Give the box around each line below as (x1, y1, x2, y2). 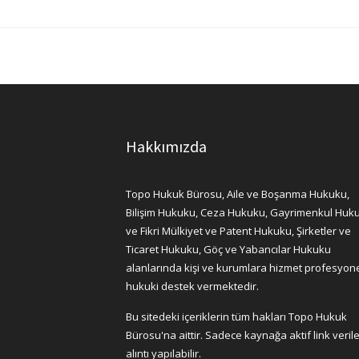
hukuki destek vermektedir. (126, 278, 259, 293)
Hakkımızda (126, 135, 207, 156)
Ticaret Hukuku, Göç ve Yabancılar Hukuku (126, 241, 331, 256)
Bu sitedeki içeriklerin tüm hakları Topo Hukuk (126, 309, 347, 324)
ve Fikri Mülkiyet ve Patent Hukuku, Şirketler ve (126, 223, 351, 238)
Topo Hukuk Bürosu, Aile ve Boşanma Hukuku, (126, 186, 349, 201)
